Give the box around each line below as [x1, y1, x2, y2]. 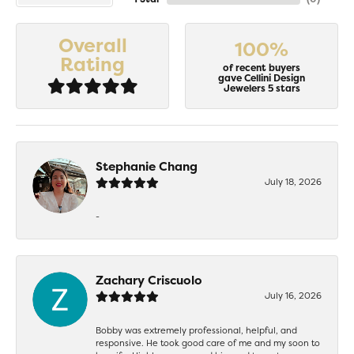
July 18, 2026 [265, 175, 322, 188]
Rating [60, 51, 125, 78]
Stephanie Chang [96, 157, 198, 175]
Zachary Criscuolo [96, 271, 202, 288]
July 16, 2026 [265, 288, 322, 302]
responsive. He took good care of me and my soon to [96, 336, 320, 349]
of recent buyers [223, 61, 300, 75]
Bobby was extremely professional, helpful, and [96, 323, 297, 337]
